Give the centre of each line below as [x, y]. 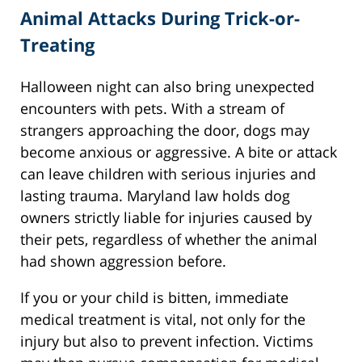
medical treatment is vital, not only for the [163, 319]
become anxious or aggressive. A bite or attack [179, 152]
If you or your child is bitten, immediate [154, 297]
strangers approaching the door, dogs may [165, 130]
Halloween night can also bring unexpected [167, 86]
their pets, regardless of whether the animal [169, 239]
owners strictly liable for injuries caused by [166, 217]
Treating [57, 44]
